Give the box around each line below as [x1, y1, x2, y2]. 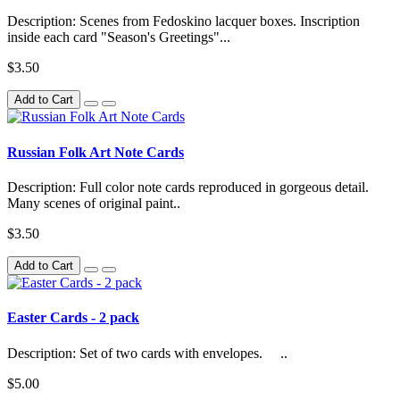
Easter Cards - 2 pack [7, 310, 139, 326]
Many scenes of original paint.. [7, 195, 180, 211]
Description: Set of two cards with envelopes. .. [7, 345, 287, 361]
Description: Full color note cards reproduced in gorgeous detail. [7, 179, 369, 195]
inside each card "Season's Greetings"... [7, 29, 230, 46]
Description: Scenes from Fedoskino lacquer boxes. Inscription [7, 13, 360, 29]
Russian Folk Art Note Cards [7, 144, 184, 160]
